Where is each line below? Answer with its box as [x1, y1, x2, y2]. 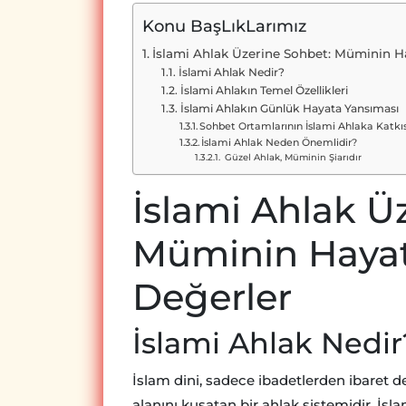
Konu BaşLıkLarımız [142, 16, 306, 37]
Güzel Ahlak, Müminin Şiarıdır [221, 151, 362, 163]
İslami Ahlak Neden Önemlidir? [200, 136, 357, 150]
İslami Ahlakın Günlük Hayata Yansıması [179, 101, 399, 116]
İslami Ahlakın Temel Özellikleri [179, 83, 348, 98]
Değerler [132, 275, 292, 320]
